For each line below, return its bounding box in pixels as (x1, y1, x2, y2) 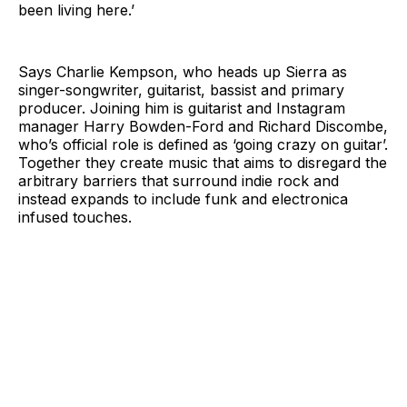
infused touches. (18, 207, 132, 226)
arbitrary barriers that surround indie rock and (18, 171, 339, 190)
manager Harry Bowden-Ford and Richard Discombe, (18, 116, 388, 135)
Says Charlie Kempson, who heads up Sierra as (18, 62, 347, 81)
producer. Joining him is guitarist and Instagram (18, 98, 345, 117)
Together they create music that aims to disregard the (18, 153, 387, 172)
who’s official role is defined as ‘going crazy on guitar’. (18, 134, 388, 154)
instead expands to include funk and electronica (18, 189, 348, 208)
